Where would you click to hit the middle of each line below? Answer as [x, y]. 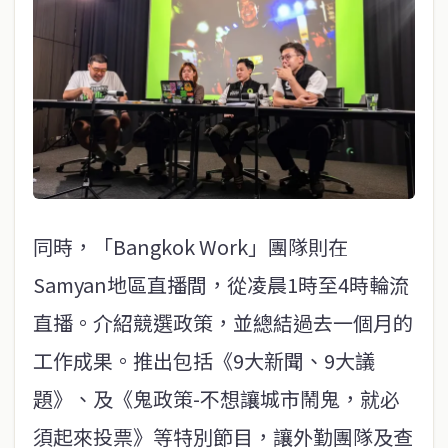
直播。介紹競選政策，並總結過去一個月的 [223, 322]
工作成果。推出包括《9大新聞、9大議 [204, 360]
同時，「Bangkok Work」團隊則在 [190, 246]
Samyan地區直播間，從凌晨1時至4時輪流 [221, 284]
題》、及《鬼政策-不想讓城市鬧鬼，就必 [216, 398]
